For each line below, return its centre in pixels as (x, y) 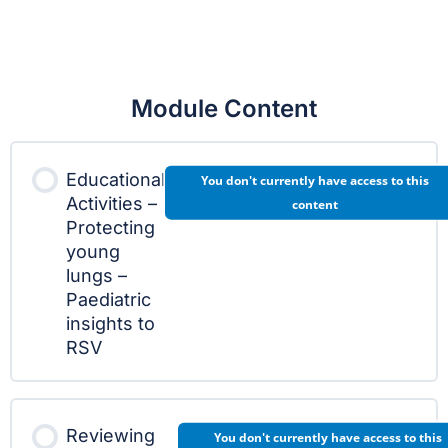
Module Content (224, 108)
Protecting (110, 227)
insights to (110, 323)
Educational (115, 179)
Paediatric (108, 299)
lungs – (96, 275)
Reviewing (110, 435)
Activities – (111, 203)
